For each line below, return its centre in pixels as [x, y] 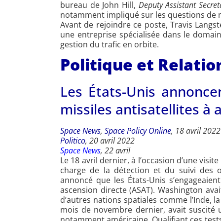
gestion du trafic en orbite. [110, 45]
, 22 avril [115, 151]
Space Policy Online [138, 131]
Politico [73, 141]
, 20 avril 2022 [110, 141]
